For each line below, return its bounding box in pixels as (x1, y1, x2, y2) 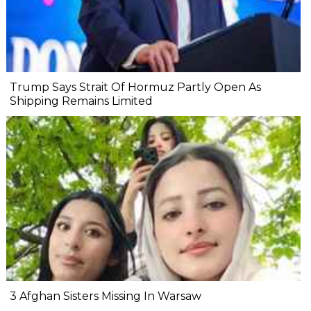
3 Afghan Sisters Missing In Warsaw (10, 289, 201, 303)
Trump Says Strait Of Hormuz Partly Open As (10, 81, 261, 94)
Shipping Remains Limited (10, 94, 153, 108)
